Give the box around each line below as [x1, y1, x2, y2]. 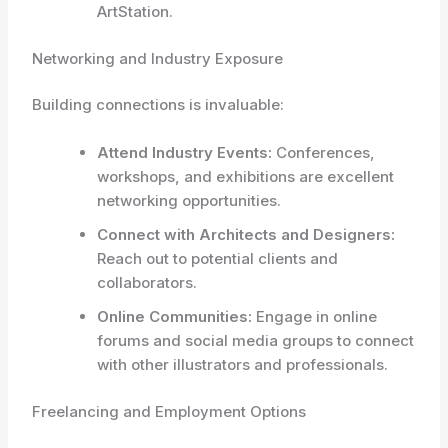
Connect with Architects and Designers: [97, 225, 396, 244]
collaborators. [97, 273, 198, 292]
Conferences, [272, 143, 376, 162]
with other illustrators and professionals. [97, 355, 389, 374]
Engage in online [252, 307, 378, 326]
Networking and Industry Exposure [32, 48, 284, 68]
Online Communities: [97, 307, 253, 326]
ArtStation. [97, 2, 174, 21]
